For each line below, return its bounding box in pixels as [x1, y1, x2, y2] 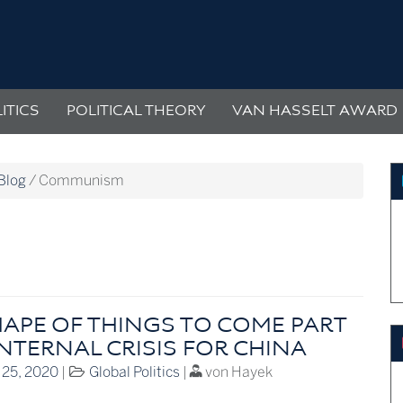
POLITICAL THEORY [67, 102, 205, 122]
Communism [39, 172, 124, 190]
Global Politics [89, 363, 181, 381]
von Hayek [202, 363, 273, 381]
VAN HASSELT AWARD [232, 102, 398, 122]
